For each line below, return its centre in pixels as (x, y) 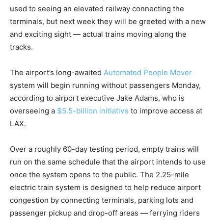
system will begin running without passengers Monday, (105, 85)
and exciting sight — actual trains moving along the (98, 34)
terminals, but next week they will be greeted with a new (108, 22)
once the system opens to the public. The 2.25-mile (99, 175)
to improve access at (165, 111)
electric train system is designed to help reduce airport (105, 188)
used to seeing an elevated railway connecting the (97, 9)
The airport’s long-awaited (57, 73)
